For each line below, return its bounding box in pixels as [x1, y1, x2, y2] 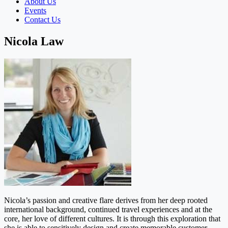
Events [24, 6, 46, 15]
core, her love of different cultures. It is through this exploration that [4, 214, 220, 223]
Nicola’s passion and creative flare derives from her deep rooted [4, 195, 208, 205]
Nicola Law [4, 34, 64, 48]
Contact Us [24, 15, 61, 24]
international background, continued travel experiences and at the [4, 205, 212, 214]
